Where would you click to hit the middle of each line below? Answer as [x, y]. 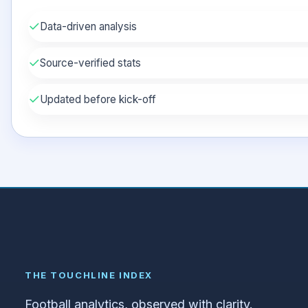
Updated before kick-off [98, 99]
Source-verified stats [91, 63]
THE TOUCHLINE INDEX [89, 275]
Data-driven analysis [89, 26]
